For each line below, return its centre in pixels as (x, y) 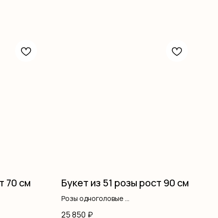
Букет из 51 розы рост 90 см (125, 183)
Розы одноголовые (93, 199)
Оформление (84, 209)
